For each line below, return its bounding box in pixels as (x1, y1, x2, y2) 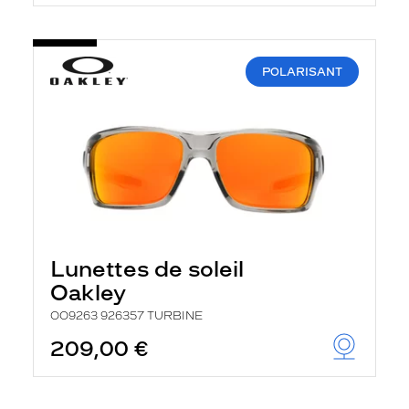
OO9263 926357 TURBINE (50, 309, 203, 322)
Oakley (50, 279, 126, 306)
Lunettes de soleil (50, 256, 244, 282)
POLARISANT (262, 65, 342, 79)
